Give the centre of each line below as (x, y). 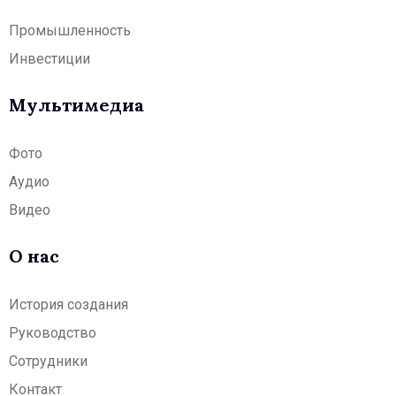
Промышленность (70, 30)
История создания (69, 304)
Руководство (53, 332)
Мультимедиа (76, 104)
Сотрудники (48, 361)
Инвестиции (49, 58)
